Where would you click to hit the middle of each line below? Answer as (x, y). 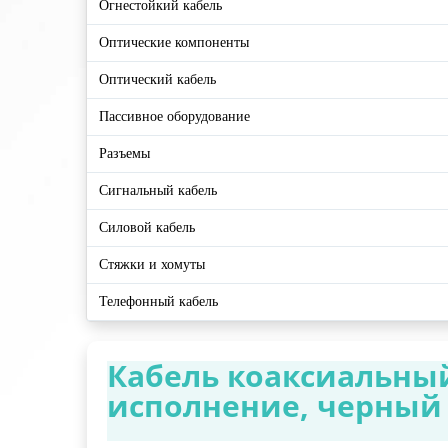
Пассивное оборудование (174, 117)
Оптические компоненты (174, 43)
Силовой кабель (147, 228)
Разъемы (124, 154)
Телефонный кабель (158, 302)
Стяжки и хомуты (152, 265)
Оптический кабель (157, 80)
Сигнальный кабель (158, 191)
